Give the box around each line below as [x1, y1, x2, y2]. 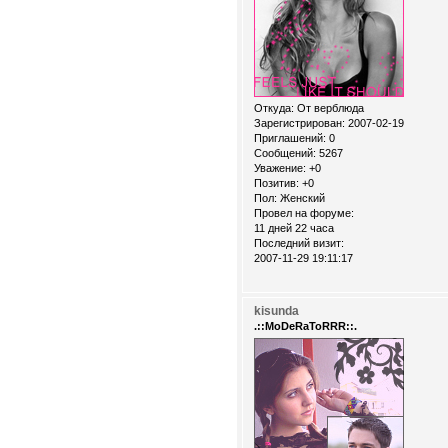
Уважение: [254, 162, 306, 175]
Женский [277, 192, 325, 205]
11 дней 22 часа [254, 222, 334, 235]
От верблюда [294, 102, 364, 115]
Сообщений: [254, 147, 316, 160]
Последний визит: [254, 237, 344, 250]
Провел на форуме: [254, 207, 354, 220]
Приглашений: [254, 132, 326, 145]
